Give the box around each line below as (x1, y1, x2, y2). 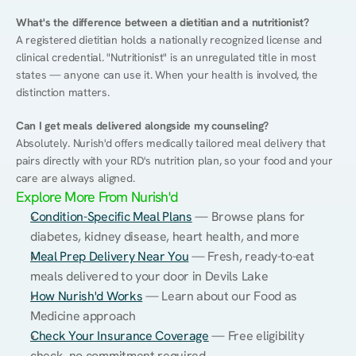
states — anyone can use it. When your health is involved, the (16, 68, 318, 82)
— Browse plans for (192, 208, 305, 225)
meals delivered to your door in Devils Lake (30, 268, 269, 284)
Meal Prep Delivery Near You (30, 248, 189, 265)
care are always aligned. (16, 171, 135, 185)
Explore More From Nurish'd (16, 188, 179, 206)
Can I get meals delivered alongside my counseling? (16, 118, 269, 133)
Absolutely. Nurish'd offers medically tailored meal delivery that (16, 136, 326, 150)
